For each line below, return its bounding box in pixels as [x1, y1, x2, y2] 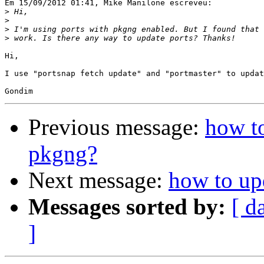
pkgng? [28, 141, 97, 167]
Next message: [28, 167, 169, 193]
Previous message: [28, 114, 205, 140]
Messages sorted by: [28, 194, 226, 220]
